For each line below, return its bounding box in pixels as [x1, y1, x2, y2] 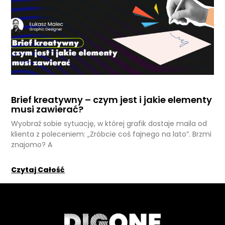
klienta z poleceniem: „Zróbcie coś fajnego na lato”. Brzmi [11, 129, 212, 140]
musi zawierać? [11, 103, 84, 116]
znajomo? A [11, 140, 53, 150]
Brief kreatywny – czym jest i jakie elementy [11, 93, 212, 106]
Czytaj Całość [11, 165, 65, 175]
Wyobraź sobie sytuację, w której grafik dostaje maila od [11, 119, 207, 129]
